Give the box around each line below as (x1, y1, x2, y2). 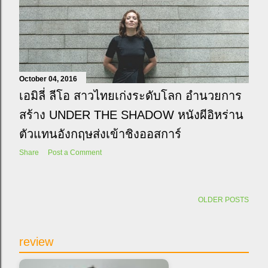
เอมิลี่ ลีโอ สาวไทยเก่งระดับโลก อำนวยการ (19, 89, 242, 102)
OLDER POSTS (198, 195, 249, 204)
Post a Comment (48, 148, 102, 157)
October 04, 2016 (19, 74, 77, 83)
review (19, 234, 53, 248)
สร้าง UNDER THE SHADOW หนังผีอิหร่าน (19, 108, 243, 121)
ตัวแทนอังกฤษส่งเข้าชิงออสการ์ (19, 127, 181, 141)
